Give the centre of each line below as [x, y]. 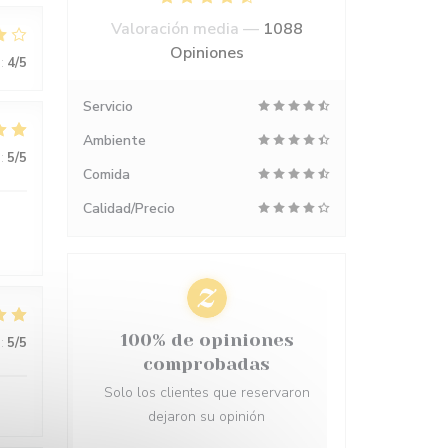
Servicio [108, 106]
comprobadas [206, 364]
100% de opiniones [206, 340]
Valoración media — [186, 29]
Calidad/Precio [129, 208]
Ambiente [114, 140]
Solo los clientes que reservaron [206, 392]
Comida [106, 174]
